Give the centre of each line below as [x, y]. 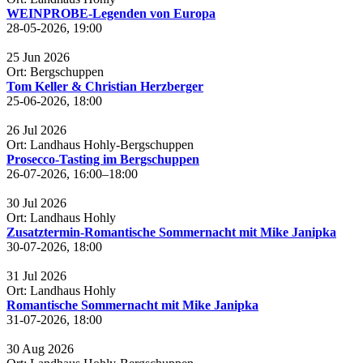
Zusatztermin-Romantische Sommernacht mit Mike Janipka [171, 232]
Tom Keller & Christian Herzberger [105, 86]
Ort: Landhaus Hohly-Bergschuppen [100, 145]
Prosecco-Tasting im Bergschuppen [103, 159]
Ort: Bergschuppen [55, 72]
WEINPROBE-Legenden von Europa [111, 13]
